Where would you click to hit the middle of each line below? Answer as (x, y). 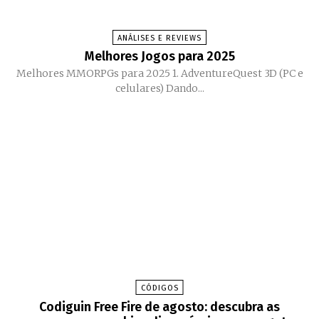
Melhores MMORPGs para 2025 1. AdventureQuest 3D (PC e (159, 74)
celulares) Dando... (159, 89)
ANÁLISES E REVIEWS (159, 38)
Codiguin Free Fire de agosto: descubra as (159, 307)
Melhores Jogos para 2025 (159, 57)
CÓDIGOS (159, 288)
